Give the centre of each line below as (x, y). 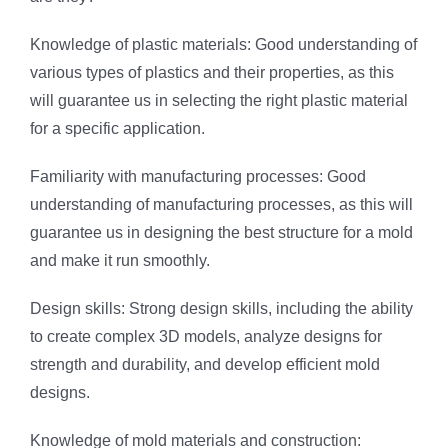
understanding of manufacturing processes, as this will (221, 205)
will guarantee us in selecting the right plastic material (219, 101)
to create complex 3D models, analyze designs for (206, 337)
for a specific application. (117, 129)
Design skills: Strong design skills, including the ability (221, 309)
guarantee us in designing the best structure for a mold (221, 233)
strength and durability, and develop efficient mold (205, 365)
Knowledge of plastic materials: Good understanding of (223, 45)
